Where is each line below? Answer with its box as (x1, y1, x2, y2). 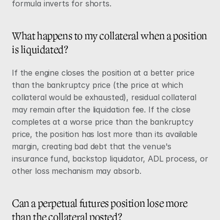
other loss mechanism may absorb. (12, 166, 141, 176)
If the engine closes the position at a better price (12, 68, 194, 78)
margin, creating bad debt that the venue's (12, 141, 172, 151)
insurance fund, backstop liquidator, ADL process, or (12, 154, 208, 164)
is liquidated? (12, 43, 68, 56)
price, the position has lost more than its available (12, 129, 197, 139)
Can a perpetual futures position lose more (12, 197, 188, 210)
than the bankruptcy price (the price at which (12, 80, 183, 90)
